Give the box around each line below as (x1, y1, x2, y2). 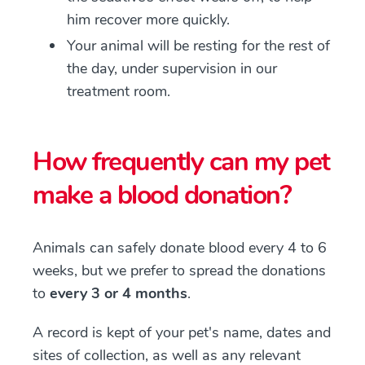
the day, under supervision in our (67, 59, 277, 78)
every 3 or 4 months (50, 284, 187, 303)
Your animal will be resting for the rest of (67, 36, 330, 55)
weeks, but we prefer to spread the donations (33, 261, 326, 280)
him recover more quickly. (67, 10, 230, 29)
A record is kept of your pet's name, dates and (33, 323, 331, 342)
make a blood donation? (33, 178, 291, 213)
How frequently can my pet (33, 144, 330, 179)
